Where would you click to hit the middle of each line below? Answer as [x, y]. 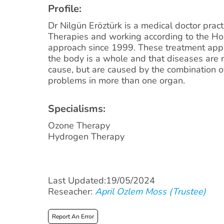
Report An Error [73, 216]
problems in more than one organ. [116, 80]
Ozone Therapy [79, 125]
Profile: [65, 9]
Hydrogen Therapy [86, 136]
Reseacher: [71, 191]
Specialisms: [77, 109]
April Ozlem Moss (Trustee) [150, 191]
